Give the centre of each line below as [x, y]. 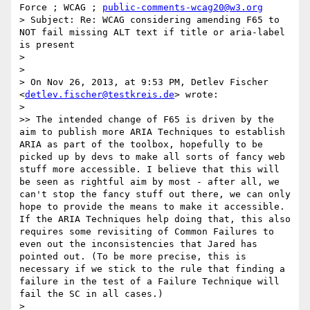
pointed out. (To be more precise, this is [133, 257]
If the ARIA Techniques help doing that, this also [155, 219]
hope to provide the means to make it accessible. [152, 207]
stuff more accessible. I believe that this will [149, 170]
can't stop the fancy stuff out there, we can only [155, 194]
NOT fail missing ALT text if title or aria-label [152, 33]
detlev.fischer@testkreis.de [100, 95]
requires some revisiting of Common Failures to [147, 232]
